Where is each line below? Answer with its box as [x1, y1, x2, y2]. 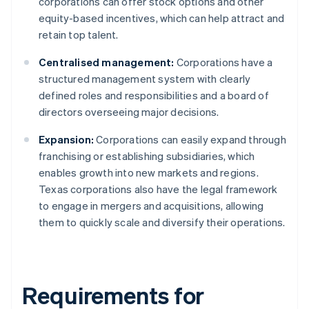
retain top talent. [39, 28, 119, 42]
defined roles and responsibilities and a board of [39, 88, 269, 103]
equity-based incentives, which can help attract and [39, 11, 285, 26]
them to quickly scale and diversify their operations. [39, 215, 286, 230]
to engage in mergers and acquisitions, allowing [39, 199, 264, 213]
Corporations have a [174, 55, 273, 70]
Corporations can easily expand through [94, 132, 286, 147]
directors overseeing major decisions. [39, 105, 219, 119]
